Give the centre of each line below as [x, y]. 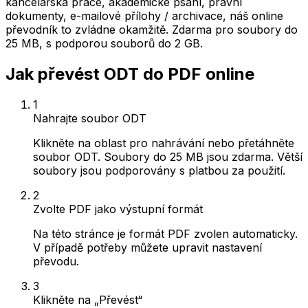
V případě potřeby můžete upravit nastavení [147, 247]
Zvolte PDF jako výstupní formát [118, 209]
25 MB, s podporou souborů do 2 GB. [104, 43]
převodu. [56, 261]
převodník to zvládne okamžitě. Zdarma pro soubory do [152, 30]
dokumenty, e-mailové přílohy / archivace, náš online [144, 16]
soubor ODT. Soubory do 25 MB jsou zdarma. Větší [168, 156]
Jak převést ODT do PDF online [130, 74]
